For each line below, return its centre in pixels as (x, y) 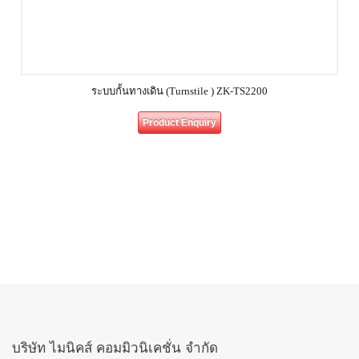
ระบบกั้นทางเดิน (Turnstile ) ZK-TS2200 (179, 91)
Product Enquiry (179, 123)
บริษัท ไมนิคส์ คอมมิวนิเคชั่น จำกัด (115, 348)
